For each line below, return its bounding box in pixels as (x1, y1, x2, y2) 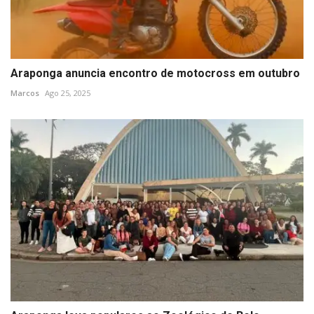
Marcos (11, 88, 39, 99)
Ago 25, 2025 (45, 88, 90, 99)
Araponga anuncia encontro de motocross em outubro (11, 67, 300, 81)
